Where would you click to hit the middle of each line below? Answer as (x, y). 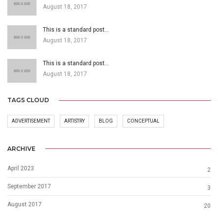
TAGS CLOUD (28, 100)
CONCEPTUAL (143, 121)
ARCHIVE (21, 148)
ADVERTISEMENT (31, 121)
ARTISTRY (74, 121)
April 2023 (21, 168)
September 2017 (29, 186)
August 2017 (25, 204)
